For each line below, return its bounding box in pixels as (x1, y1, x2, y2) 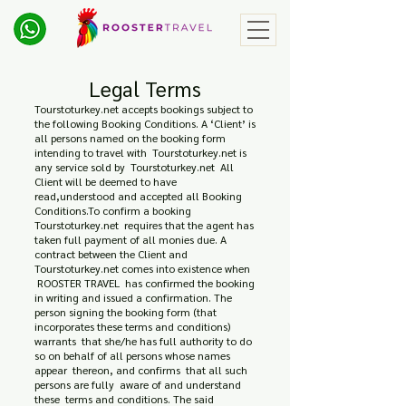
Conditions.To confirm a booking (34, 203, 194, 217)
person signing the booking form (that (34, 304, 217, 319)
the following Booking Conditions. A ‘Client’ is (34, 116, 256, 130)
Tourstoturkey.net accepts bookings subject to (34, 101, 253, 116)
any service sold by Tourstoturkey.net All (34, 159, 234, 174)
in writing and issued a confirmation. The (34, 290, 232, 304)
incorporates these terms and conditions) (34, 319, 233, 333)
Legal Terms (89, 74, 201, 101)
